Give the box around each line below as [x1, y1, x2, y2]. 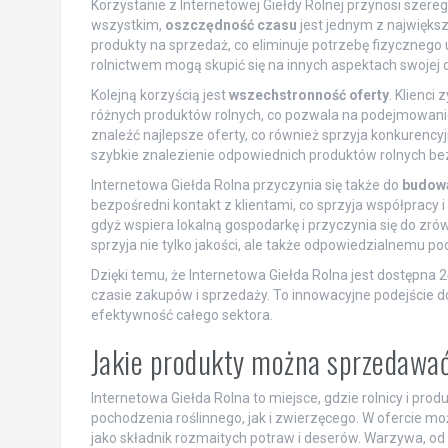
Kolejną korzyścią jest [90, 87, 229, 103]
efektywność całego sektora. [90, 307, 273, 323]
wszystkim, [90, 17, 165, 33]
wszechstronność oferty [228, 87, 389, 103]
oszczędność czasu [164, 17, 297, 33]
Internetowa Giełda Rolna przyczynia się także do [90, 177, 402, 193]
